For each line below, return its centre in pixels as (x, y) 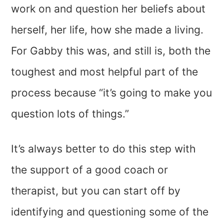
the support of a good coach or (90, 170)
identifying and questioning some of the (110, 212)
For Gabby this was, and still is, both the (111, 51)
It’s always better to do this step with (103, 149)
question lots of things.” (70, 114)
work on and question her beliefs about (108, 9)
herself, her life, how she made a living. (107, 30)
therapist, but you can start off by (96, 191)
